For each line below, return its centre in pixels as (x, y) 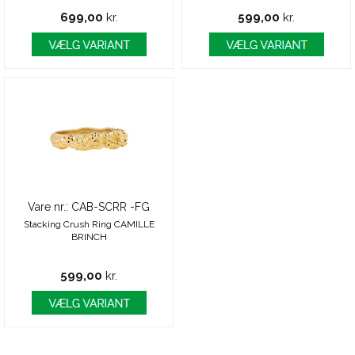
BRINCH (89, 237)
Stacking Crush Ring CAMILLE (89, 224)
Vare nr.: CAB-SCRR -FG (89, 207)
